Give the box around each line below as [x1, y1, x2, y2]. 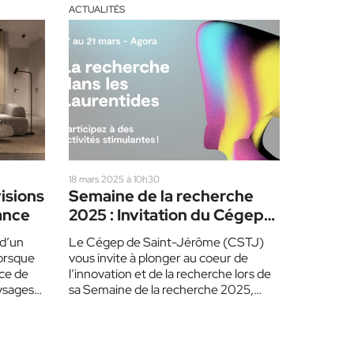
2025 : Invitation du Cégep [69, 204, 265, 225]
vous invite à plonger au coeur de [69, 249, 249, 266]
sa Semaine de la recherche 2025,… [69, 281, 262, 298]
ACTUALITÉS [69, 3, 126, 16]
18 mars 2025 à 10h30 [69, 172, 160, 186]
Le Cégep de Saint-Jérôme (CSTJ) [69, 233, 265, 250]
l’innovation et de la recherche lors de [69, 265, 272, 282]
